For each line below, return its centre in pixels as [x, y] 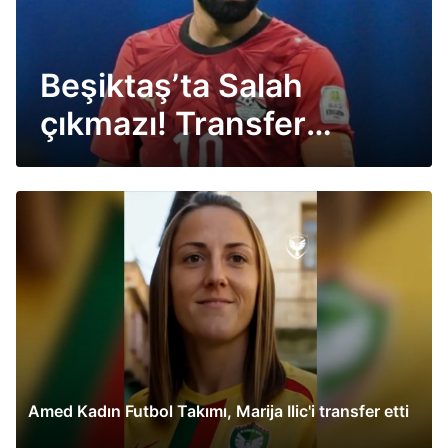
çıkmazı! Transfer [173, 124]
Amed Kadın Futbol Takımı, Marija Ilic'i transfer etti [218, 410]
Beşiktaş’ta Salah [171, 86]
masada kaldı [140, 162]
